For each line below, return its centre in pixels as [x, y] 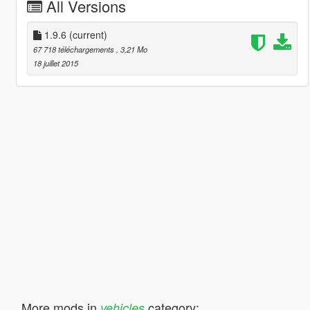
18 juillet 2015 [55, 63]
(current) [88, 34]
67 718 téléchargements [74, 49]
